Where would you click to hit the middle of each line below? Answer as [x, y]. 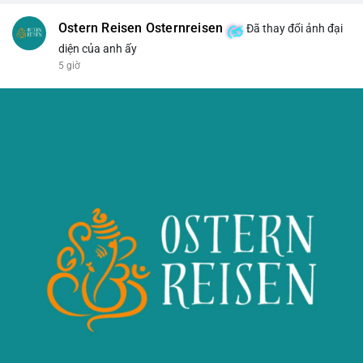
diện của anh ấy [98, 48]
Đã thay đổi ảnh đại [294, 28]
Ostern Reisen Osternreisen [141, 28]
